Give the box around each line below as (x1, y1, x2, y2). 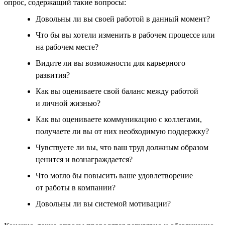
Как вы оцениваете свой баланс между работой (36, 86, 198, 95)
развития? (36, 70, 70, 79)
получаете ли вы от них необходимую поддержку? (36, 127, 209, 136)
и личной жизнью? (36, 98, 100, 107)
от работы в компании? (36, 183, 116, 192)
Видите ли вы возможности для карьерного (36, 58, 185, 67)
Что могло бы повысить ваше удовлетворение (36, 171, 193, 180)
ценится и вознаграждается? (36, 155, 133, 164)
